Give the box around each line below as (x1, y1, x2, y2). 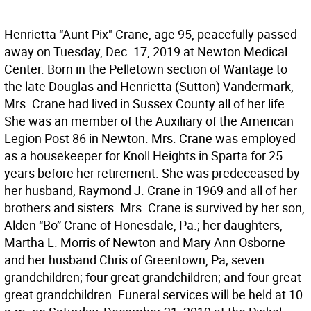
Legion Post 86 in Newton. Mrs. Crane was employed (4, 130, 296, 147)
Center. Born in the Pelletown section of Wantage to (4, 60, 287, 78)
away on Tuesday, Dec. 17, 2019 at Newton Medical (4, 43, 287, 60)
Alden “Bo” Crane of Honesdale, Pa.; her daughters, (4, 217, 283, 234)
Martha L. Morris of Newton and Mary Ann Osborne (4, 234, 285, 251)
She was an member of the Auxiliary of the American (4, 112, 294, 130)
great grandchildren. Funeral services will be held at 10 (4, 286, 303, 303)
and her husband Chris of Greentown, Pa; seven (4, 251, 264, 269)
